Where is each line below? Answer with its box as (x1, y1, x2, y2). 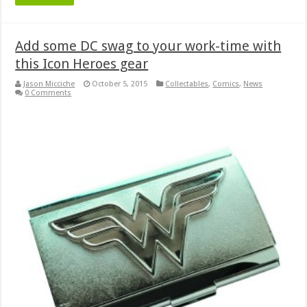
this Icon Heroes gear (15, 55, 149, 72)
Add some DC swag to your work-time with (15, 37, 282, 54)
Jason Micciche (23, 79, 75, 88)
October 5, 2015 (92, 79, 148, 88)
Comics (212, 79, 240, 88)
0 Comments (25, 88, 72, 97)
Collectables (165, 79, 209, 88)
